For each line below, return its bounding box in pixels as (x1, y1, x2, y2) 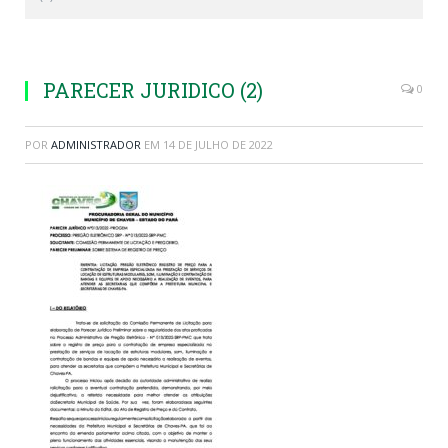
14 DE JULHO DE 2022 (163, 137, 273, 153)
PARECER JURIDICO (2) (43, 77, 263, 104)
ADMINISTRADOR (51, 137, 141, 153)
